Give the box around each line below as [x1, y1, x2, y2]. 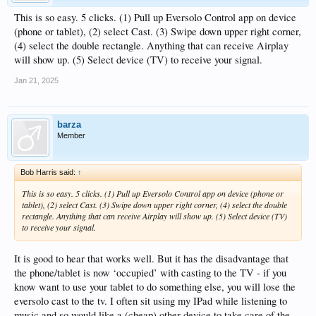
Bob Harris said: [20, 167, 78, 176]
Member [57, 130, 85, 140]
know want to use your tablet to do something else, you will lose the [14, 279, 296, 293]
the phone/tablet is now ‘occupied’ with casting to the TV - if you [14, 265, 286, 279]
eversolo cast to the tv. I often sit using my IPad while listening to [14, 293, 287, 308]
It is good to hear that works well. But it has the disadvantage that [14, 251, 288, 265]
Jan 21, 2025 [14, 75, 59, 85]
